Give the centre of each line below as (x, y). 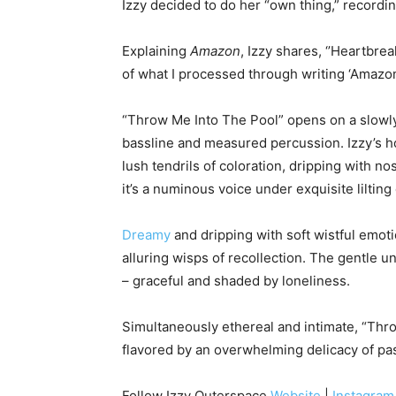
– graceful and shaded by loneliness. (236, 281)
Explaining (156, 51)
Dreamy (146, 235)
